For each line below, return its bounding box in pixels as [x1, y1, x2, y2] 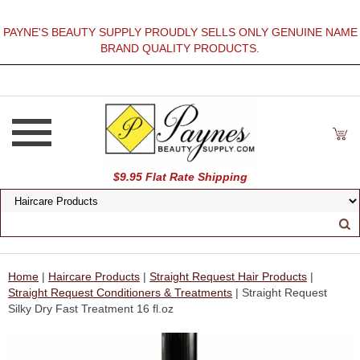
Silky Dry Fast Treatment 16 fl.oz [8, 302, 174, 315]
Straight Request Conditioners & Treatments [8, 286, 232, 299]
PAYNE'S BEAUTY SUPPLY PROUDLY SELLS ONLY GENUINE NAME [2, 26, 358, 39]
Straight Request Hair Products [149, 270, 307, 283]
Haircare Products [48, 270, 140, 283]
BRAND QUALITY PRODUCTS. [100, 42, 260, 55]
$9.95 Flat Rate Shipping [112, 170, 247, 183]
